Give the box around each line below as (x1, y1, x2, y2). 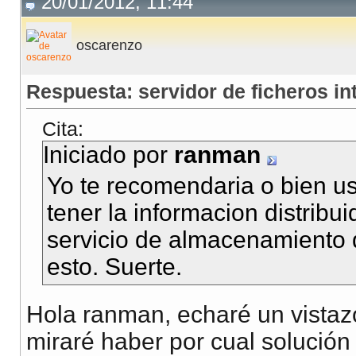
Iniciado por (43, 141, 174, 168)
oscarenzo (76, 37, 142, 54)
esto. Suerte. (47, 253, 182, 281)
